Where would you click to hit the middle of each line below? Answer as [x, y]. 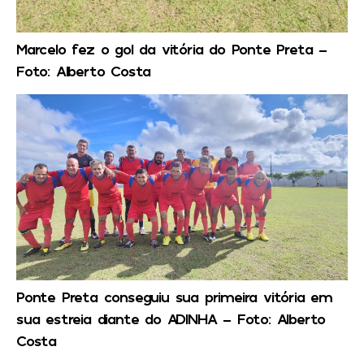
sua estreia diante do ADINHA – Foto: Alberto [171, 319]
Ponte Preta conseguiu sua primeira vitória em [174, 297]
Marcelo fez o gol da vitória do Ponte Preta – [171, 49]
